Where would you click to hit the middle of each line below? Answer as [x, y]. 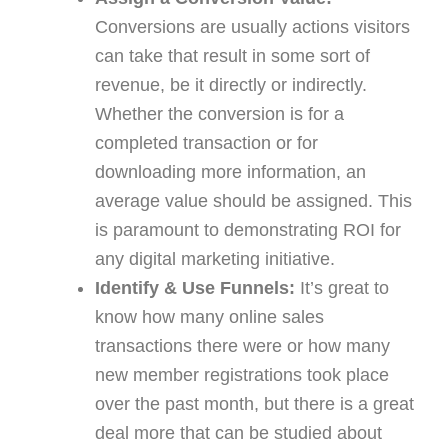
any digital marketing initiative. [215, 258]
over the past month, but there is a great [254, 403]
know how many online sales [209, 316]
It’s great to [342, 287]
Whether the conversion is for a [219, 113]
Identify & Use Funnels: [195, 287]
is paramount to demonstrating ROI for [248, 229]
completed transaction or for [206, 142]
